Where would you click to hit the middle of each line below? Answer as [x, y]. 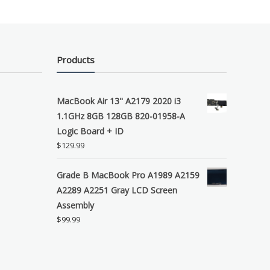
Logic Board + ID [90, 131]
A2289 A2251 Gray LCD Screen [117, 190]
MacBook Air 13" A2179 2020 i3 [119, 101]
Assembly [76, 205]
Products [76, 59]
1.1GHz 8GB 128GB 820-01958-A [121, 116]
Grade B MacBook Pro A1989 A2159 [128, 175]
